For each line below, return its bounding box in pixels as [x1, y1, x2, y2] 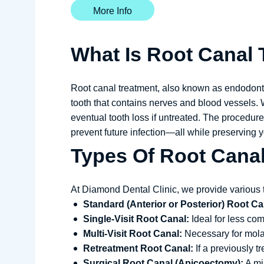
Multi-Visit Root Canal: [83, 229, 182, 239]
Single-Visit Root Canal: [83, 214, 189, 224]
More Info [93, 6, 132, 16]
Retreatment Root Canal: [83, 243, 193, 253]
